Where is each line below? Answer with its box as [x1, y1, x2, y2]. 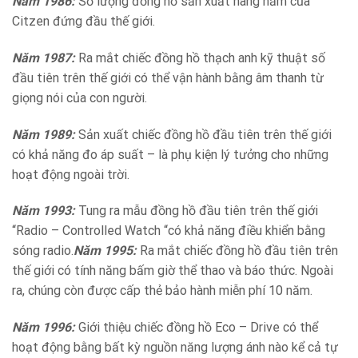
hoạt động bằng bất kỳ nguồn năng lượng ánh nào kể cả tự [12, 340, 338, 356]
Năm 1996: [12, 320, 75, 336]
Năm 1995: [74, 243, 140, 259]
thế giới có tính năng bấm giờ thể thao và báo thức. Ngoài [12, 263, 333, 279]
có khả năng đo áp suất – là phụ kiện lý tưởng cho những [12, 146, 328, 162]
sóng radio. [12, 243, 74, 259]
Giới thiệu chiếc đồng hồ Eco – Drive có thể [75, 320, 318, 336]
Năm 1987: [12, 50, 75, 66]
